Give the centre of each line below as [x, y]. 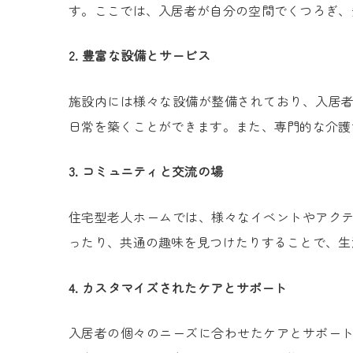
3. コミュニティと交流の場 [146, 171]
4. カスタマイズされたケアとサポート [178, 287]
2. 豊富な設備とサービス [139, 56]
